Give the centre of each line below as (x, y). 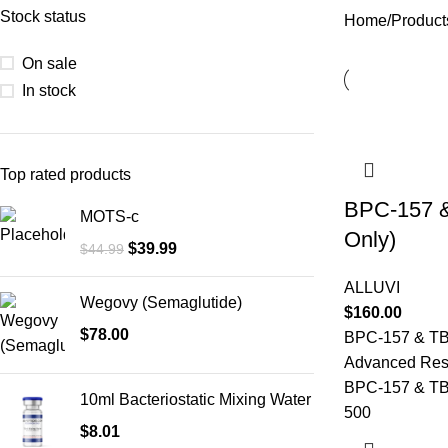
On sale (49, 63)
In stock (49, 90)
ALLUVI (371, 287)
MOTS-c (109, 216)
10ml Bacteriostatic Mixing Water (195, 399)
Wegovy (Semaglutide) (161, 302)
